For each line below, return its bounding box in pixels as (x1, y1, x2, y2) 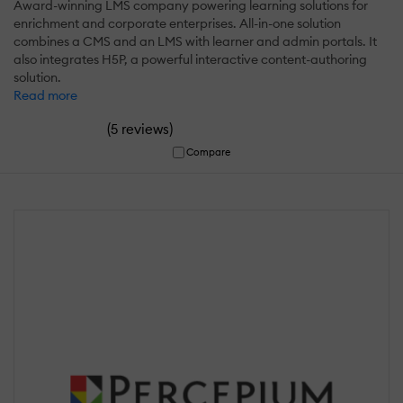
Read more (13, 87, 77, 104)
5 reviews (111, 121, 169, 139)
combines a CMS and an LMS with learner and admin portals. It (13, 33, 377, 50)
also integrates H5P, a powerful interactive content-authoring (13, 51, 367, 68)
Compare (186, 146, 231, 159)
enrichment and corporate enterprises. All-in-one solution (13, 15, 341, 32)
